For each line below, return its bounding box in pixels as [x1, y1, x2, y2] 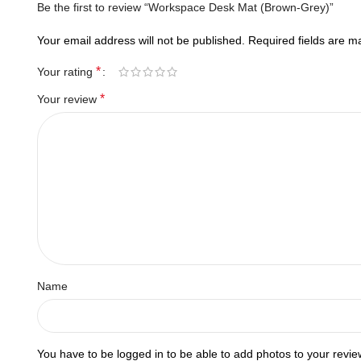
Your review [37, 93, 100, 106]
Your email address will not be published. [37, 34, 245, 47]
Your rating [37, 65, 96, 78]
